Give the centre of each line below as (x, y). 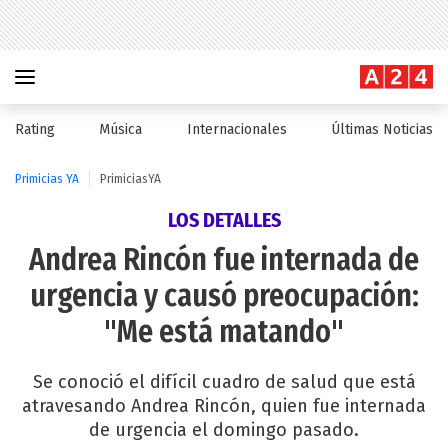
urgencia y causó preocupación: (224, 296)
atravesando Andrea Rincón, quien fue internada (224, 406)
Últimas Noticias (381, 129)
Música (121, 129)
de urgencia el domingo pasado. (224, 430)
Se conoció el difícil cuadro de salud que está (224, 382)
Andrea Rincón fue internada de (224, 260)
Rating (35, 129)
